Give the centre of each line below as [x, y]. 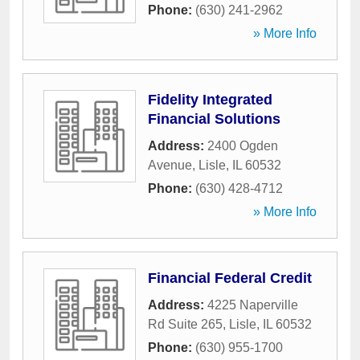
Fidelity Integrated [210, 100]
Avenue [170, 165]
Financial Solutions [214, 119]
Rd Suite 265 [185, 324]
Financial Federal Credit [230, 278]
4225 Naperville [253, 305]
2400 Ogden [243, 146]
